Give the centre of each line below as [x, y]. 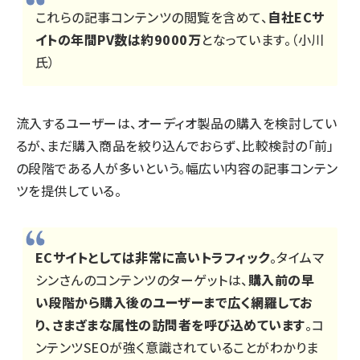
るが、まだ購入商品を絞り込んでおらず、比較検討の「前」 [175, 146]
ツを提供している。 [69, 191]
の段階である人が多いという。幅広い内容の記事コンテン [177, 168]
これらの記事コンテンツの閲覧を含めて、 [152, 17]
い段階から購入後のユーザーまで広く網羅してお [174, 303]
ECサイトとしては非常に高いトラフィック [153, 258]
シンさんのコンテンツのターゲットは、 [142, 280]
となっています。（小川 [263, 40]
